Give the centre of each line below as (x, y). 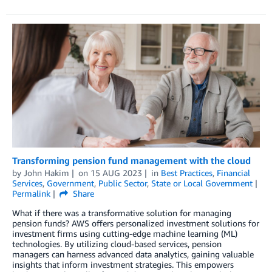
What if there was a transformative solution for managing (122, 213)
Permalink (31, 194)
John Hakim (46, 173)
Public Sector (123, 183)
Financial (233, 173)
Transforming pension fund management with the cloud (131, 161)
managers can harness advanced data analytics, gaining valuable (133, 254)
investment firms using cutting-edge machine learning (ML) (125, 234)
